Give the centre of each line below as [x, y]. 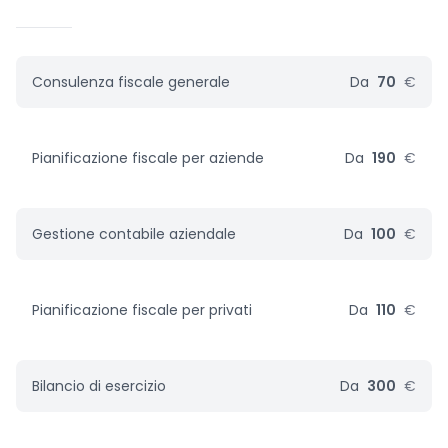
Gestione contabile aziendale [134, 234]
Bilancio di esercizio [99, 386]
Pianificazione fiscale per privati [142, 310]
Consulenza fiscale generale [131, 82]
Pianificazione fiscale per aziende [148, 158]
